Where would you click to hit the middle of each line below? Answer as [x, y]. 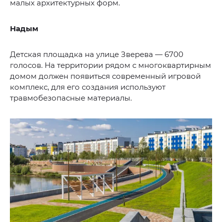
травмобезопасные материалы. [71, 98]
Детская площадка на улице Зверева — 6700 [97, 54]
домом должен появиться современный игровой [105, 76]
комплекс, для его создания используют [88, 87]
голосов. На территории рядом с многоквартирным [111, 65]
